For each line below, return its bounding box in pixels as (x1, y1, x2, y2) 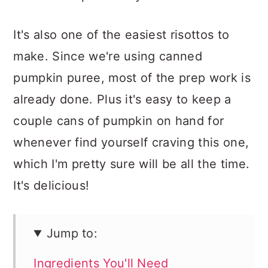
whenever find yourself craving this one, (13, 135, 249, 150)
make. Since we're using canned (13, 49, 202, 63)
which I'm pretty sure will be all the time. (13, 157, 250, 171)
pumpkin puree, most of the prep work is (13, 71, 251, 85)
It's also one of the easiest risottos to (13, 28, 230, 42)
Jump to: (46, 226, 98, 240)
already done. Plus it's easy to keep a (13, 92, 232, 106)
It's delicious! (13, 178, 90, 193)
